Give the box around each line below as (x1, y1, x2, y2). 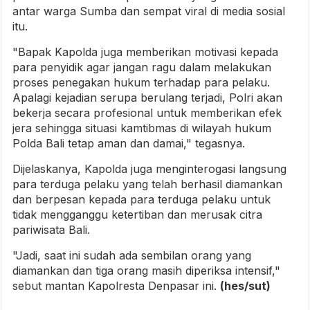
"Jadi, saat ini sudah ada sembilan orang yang (12, 248, 251, 263)
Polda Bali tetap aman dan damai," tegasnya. (12, 136, 245, 151)
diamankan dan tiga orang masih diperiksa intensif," (12, 264, 280, 278)
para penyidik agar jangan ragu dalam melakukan (12, 60, 271, 75)
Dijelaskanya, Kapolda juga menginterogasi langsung (12, 162, 286, 176)
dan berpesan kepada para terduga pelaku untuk (12, 192, 271, 207)
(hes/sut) (220, 279, 271, 293)
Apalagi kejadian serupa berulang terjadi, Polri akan (12, 91, 282, 105)
